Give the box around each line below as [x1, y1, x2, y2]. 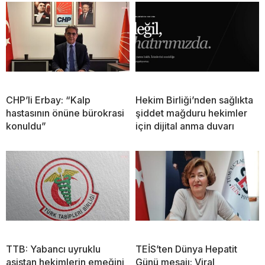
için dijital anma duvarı [135, 120, 234, 132]
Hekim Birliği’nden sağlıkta [135, 94, 253, 106]
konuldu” [6, 120, 46, 132]
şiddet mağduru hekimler [135, 107, 247, 119]
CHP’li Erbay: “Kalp [6, 94, 91, 106]
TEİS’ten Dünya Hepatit [135, 243, 237, 256]
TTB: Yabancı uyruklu [6, 243, 101, 256]
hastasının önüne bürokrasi [6, 107, 124, 119]
